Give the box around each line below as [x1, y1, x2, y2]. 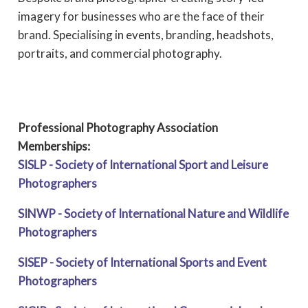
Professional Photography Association [17, 120, 218, 135]
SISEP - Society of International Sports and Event [17, 254, 267, 269]
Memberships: [17, 138, 90, 153]
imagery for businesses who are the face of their [17, 8, 265, 23]
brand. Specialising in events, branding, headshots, [17, 27, 274, 42]
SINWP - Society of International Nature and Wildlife [17, 206, 289, 221]
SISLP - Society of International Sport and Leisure [17, 157, 268, 172]
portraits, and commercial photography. [17, 45, 222, 60]
